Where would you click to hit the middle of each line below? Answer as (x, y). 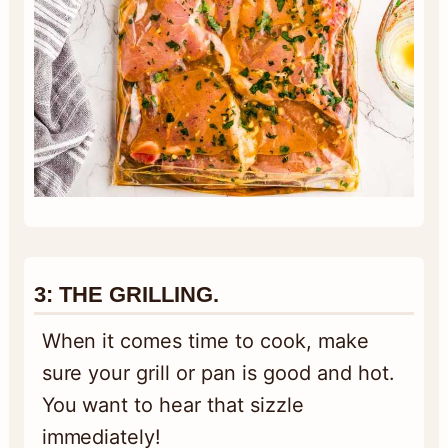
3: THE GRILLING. (126, 295)
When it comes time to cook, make (205, 341)
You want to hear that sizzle (172, 405)
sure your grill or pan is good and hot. (218, 373)
